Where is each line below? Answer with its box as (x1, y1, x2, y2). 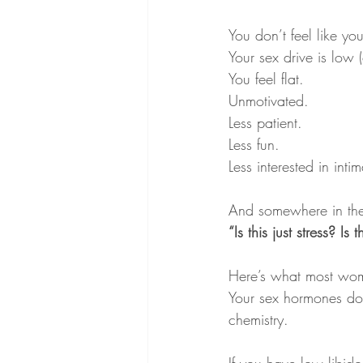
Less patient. (228, 113, 307, 132)
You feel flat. (228, 69, 309, 88)
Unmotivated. (228, 91, 314, 110)
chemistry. (228, 310, 288, 329)
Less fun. (228, 135, 280, 154)
